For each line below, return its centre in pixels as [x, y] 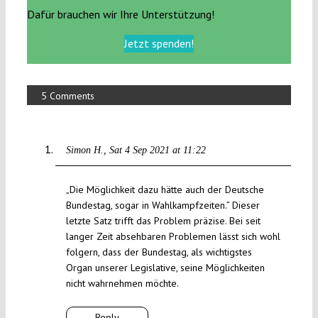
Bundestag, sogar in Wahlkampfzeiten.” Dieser [163, 205]
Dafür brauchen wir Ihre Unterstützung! [120, 15]
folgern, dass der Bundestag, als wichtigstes [159, 252]
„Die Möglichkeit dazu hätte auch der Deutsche [165, 190]
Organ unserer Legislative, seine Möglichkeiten [165, 268]
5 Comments [67, 96]
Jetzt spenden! [159, 44]
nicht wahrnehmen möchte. [122, 284]
